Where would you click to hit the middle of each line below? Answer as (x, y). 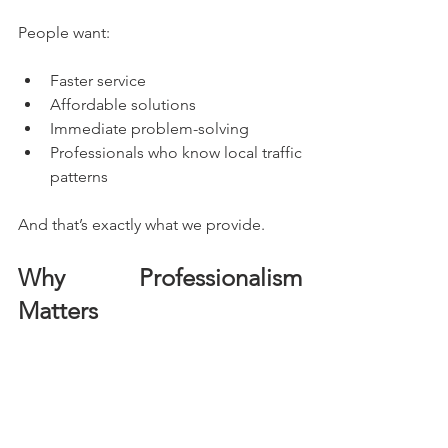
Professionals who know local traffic (176, 152)
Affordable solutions (123, 104)
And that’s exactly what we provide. (141, 224)
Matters (58, 310)
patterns (79, 176)
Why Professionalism (160, 277)
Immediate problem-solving (149, 128)
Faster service (98, 80)
